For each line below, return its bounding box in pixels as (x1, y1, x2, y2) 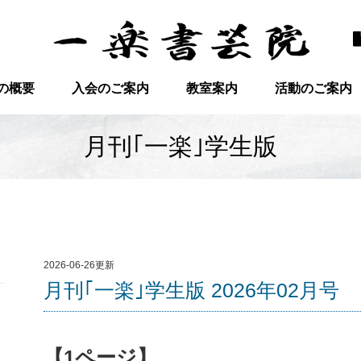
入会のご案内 (72, 81, 150, 95)
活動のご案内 (274, 81, 352, 95)
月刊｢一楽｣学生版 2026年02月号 (44, 279, 339, 301)
